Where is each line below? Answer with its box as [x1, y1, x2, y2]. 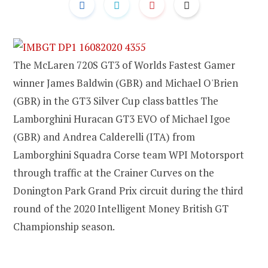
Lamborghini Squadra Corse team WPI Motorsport [13, 147, 244, 162]
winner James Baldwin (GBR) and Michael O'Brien [13, 75, 238, 90]
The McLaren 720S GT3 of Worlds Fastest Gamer [13, 57, 235, 72]
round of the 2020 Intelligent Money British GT [13, 201, 229, 215]
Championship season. [13, 219, 115, 233]
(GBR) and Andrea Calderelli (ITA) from [13, 129, 195, 144]
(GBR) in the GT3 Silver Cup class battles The [13, 93, 218, 108]
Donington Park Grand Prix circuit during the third [13, 183, 243, 197]
